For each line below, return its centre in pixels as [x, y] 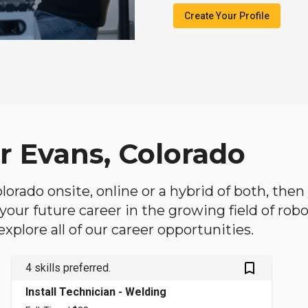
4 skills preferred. [68, 268]
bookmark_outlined [257, 268]
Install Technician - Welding [96, 292]
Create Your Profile [227, 16]
